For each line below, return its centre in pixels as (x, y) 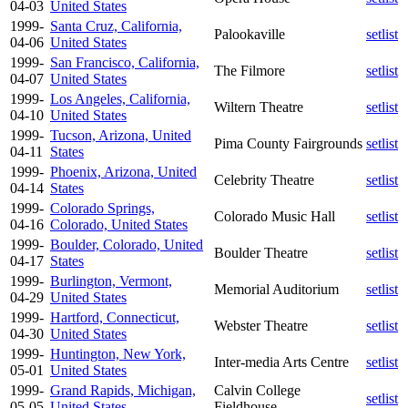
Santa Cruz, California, (116, 25)
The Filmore (250, 70)
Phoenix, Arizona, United (123, 171)
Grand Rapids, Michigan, (123, 390)
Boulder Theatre (261, 252)
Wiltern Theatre (259, 107)
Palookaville (250, 34)
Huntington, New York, (118, 353)
